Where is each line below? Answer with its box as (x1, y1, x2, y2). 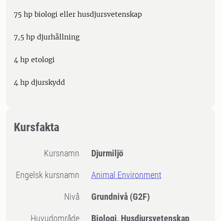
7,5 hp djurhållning (14, 33, 79, 41)
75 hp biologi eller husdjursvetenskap (14, 10, 142, 19)
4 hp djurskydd (14, 78, 65, 87)
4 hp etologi (14, 55, 55, 64)
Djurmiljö (91, 148, 124, 158)
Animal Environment (91, 170, 162, 180)
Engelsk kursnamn (20, 170, 80, 180)
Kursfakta (14, 120, 59, 134)
